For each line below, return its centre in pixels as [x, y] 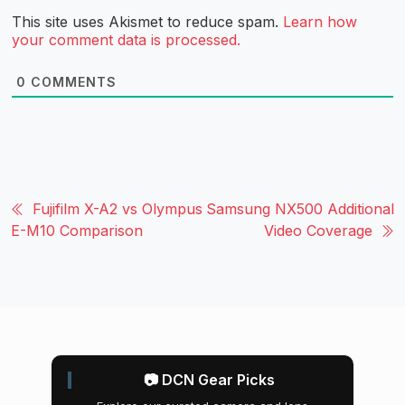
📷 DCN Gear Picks [209, 379]
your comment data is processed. [126, 39]
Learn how [320, 21]
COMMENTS [71, 81]
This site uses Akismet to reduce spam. [147, 21]
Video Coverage [318, 230]
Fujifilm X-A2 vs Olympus [118, 208]
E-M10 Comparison [77, 230]
